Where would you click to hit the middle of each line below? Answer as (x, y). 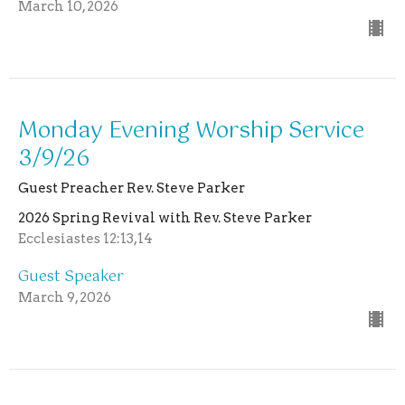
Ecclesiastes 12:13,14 (85, 238)
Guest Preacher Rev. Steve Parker (132, 188)
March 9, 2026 (65, 297)
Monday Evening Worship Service (191, 131)
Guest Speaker (71, 277)
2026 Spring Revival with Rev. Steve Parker (165, 217)
